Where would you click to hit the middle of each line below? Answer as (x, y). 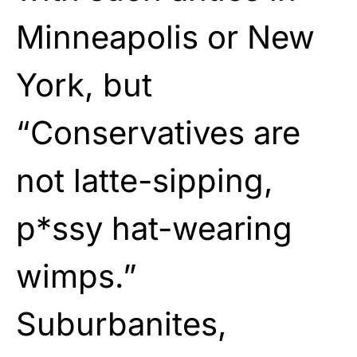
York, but (84, 84)
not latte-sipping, (145, 180)
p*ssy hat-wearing (154, 228)
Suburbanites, (122, 324)
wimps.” (76, 276)
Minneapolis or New (165, 37)
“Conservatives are (158, 132)
